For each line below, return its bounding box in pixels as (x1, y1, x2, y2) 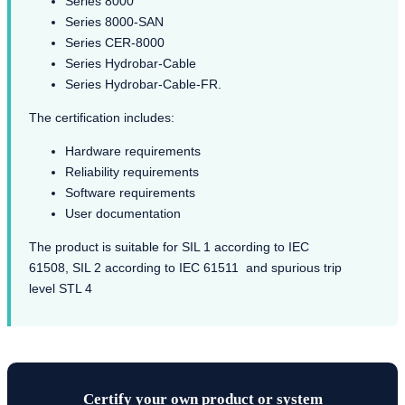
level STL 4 (29, 281, 92, 297)
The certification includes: (29, 110, 174, 126)
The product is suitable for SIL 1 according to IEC (29, 240, 309, 255)
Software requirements (65, 185, 195, 201)
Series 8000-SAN (65, 14, 164, 30)
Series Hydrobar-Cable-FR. (65, 77, 221, 92)
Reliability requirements (65, 165, 199, 180)
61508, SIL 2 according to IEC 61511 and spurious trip (29, 260, 342, 276)
